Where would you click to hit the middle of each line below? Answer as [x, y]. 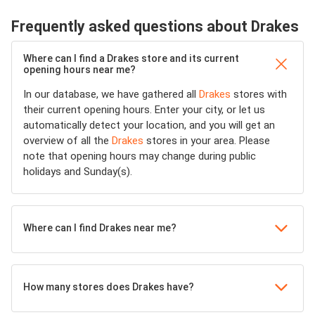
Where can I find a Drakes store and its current [131, 58]
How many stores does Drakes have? [109, 287]
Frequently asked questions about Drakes [155, 26]
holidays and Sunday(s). [78, 172]
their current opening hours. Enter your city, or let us [144, 110]
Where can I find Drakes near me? [100, 228]
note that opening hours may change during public [140, 156]
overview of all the [67, 141]
